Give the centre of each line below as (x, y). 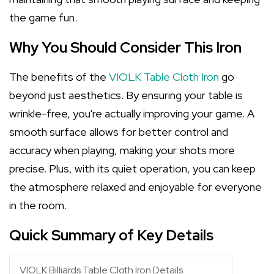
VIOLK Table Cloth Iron (164, 77)
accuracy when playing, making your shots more (122, 150)
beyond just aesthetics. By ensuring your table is (126, 95)
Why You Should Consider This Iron (125, 47)
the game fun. (43, 17)
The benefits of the (59, 77)
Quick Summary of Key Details (111, 235)
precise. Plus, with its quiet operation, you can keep (132, 168)
